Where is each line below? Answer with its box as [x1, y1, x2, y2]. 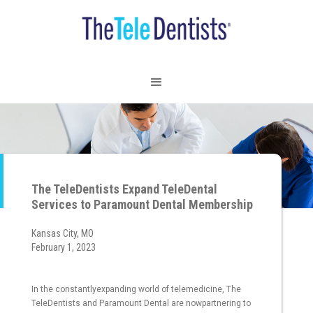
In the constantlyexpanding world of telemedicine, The [31, 284, 241, 295]
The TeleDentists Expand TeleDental [31, 182, 217, 197]
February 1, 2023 [31, 242, 96, 254]
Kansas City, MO [31, 228, 94, 240]
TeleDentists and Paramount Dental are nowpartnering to [31, 298, 251, 309]
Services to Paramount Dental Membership [31, 197, 253, 212]
